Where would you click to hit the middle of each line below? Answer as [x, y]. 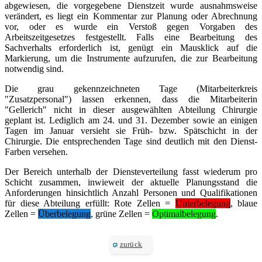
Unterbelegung [203, 203]
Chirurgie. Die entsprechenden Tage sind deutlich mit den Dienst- [131, 141]
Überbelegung [64, 213]
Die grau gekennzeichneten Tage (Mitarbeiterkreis [131, 88]
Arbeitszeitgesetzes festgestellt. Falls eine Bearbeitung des [131, 37]
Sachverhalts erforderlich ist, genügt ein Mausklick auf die [131, 47]
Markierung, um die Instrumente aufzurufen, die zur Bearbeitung [131, 58]
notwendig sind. [34, 68]
